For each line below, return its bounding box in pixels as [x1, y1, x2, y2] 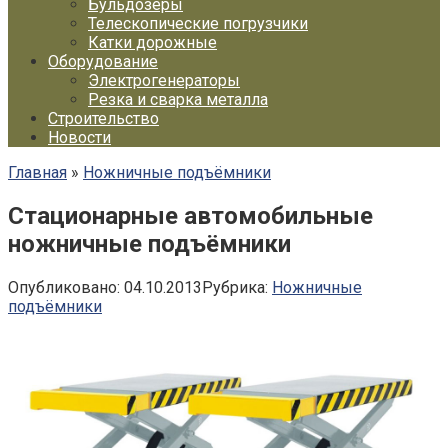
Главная [8, 163, 67, 182]
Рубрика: [202, 277, 268, 297]
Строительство [48, 109, 159, 128]
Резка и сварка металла [88, 90, 268, 109]
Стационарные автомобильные [8, 201, 373, 230]
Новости [48, 128, 111, 147]
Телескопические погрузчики [88, 14, 308, 33]
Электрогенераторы [88, 71, 240, 90]
